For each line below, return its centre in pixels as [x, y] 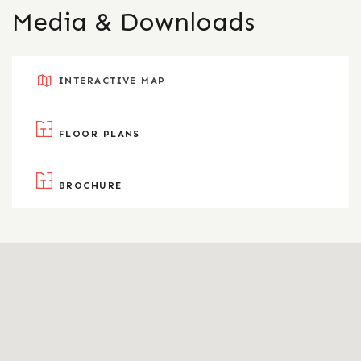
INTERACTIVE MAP [112, 81]
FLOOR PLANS [100, 134]
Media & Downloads [133, 22]
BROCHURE [91, 185]
